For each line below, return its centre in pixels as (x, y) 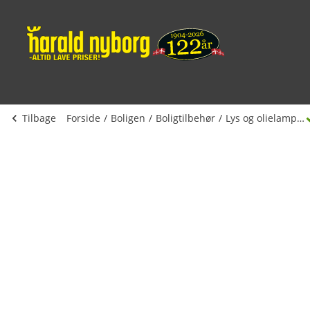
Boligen (128, 118)
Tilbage (39, 118)
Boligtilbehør (185, 118)
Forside (83, 118)
